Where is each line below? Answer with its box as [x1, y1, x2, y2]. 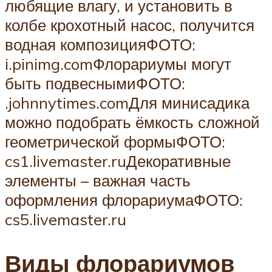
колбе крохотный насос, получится [5, 15, 254, 35]
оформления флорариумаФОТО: [5, 190, 243, 210]
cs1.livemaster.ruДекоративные [5, 151, 231, 171]
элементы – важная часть [5, 171, 191, 191]
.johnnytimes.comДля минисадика [5, 93, 250, 113]
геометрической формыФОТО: [5, 132, 225, 152]
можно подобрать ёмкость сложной [5, 112, 260, 132]
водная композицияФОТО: [5, 35, 195, 55]
